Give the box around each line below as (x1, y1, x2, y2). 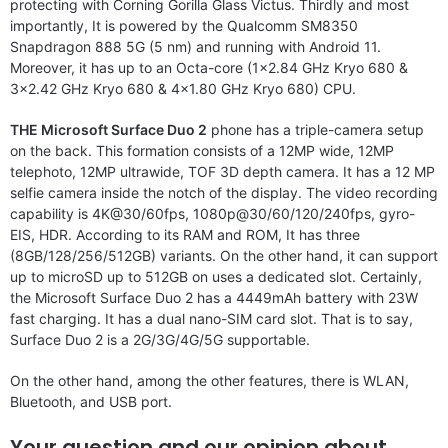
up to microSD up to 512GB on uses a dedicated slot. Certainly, (10, 267, 422, 285)
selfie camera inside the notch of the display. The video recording (10, 183, 438, 201)
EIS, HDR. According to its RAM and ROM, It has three (10, 225, 360, 243)
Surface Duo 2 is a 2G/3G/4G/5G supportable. (10, 330, 310, 348)
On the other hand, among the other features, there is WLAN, (10, 371, 409, 389)
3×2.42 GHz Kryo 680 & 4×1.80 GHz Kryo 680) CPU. (10, 79, 356, 97)
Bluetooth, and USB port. (10, 392, 172, 410)
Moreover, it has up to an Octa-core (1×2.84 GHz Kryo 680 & (10, 58, 408, 76)
